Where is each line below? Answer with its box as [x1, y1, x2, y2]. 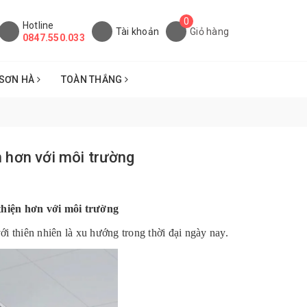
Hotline [22, 20, 54, 31]
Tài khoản [115, 26, 160, 37]
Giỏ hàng [190, 26, 230, 37]
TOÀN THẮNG [60, 74, 125, 86]
